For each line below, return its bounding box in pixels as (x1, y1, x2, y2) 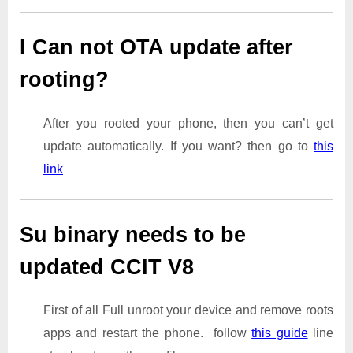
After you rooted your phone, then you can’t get (43, 116, 333, 130)
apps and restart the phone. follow (43, 326, 252, 340)
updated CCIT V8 (20, 255, 219, 279)
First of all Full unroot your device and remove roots (43, 303, 333, 318)
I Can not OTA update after (20, 35, 293, 59)
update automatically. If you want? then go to (43, 139, 314, 153)
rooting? (20, 67, 109, 91)
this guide (251, 326, 308, 340)
